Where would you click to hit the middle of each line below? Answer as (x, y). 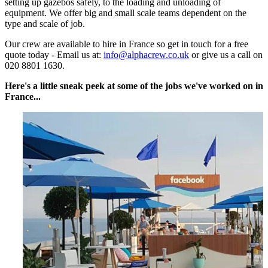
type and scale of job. (45, 23)
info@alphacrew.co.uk (146, 54)
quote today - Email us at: (54, 54)
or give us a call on (226, 54)
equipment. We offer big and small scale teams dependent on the (126, 13)
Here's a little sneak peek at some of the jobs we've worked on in (134, 86)
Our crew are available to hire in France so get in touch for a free (127, 44)
